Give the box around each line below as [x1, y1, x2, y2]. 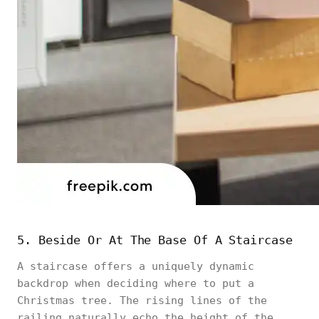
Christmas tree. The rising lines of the [17, 294, 267, 307]
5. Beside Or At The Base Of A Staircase [17, 233, 293, 247]
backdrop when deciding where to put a [17, 277, 254, 290]
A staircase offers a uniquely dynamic [17, 260, 254, 273]
